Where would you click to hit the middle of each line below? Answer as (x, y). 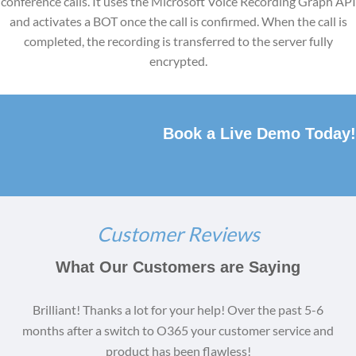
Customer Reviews (178, 233)
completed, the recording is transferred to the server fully (178, 41)
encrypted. (178, 60)
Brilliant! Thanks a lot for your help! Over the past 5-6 (178, 309)
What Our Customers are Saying (178, 267)
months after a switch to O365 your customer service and (178, 330)
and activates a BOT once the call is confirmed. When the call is (178, 21)
